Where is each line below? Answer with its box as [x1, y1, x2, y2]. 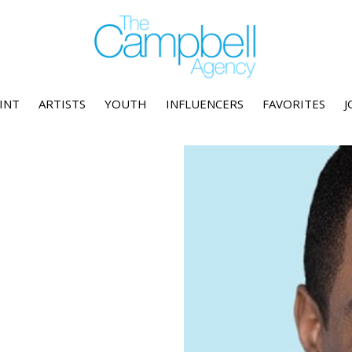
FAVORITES [262, 96, 325, 112]
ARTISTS [38, 96, 86, 112]
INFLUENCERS [165, 96, 244, 112]
